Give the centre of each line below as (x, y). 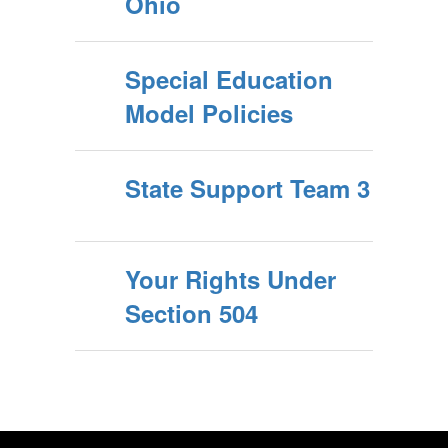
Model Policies (209, 113)
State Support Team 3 (247, 188)
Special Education (229, 79)
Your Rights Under (230, 279)
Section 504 (191, 313)
